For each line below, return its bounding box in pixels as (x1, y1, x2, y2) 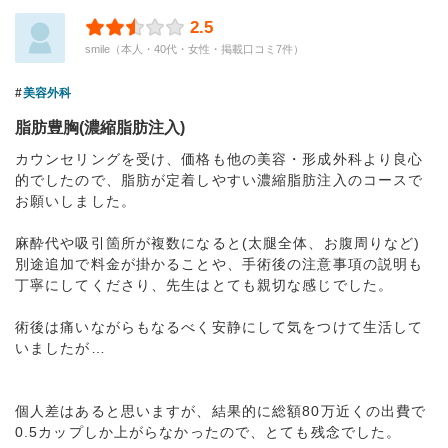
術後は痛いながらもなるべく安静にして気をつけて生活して (15, 319, 424, 335)
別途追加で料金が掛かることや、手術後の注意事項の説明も (15, 256, 424, 272)
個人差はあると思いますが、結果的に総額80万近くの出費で (15, 403, 427, 419)
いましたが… (15, 340, 106, 356)
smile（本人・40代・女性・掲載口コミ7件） (85, 43, 304, 55)
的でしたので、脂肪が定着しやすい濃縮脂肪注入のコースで (15, 172, 424, 188)
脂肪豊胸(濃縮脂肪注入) (15, 119, 185, 136)
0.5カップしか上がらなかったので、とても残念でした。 (15, 424, 402, 440)
